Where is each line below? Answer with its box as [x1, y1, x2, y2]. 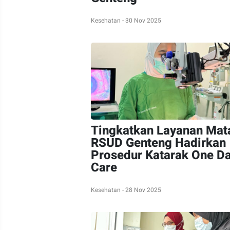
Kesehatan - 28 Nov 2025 [91, 185, 161, 195]
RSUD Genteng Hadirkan [91, 134, 226, 152]
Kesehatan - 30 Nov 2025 [91, 16, 161, 25]
